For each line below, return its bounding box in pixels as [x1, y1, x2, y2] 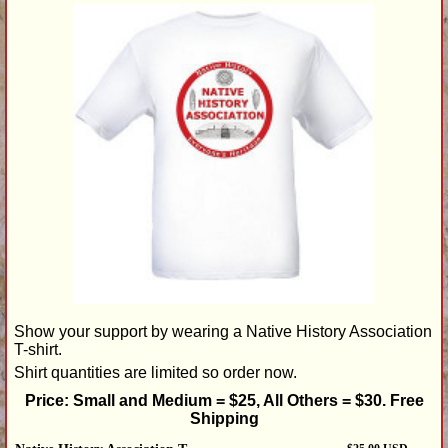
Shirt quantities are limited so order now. [14, 364, 297, 382]
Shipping [189, 410, 259, 428]
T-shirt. [14, 341, 62, 359]
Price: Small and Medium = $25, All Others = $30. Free [24, 392, 424, 410]
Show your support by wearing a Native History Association [14, 323, 432, 341]
